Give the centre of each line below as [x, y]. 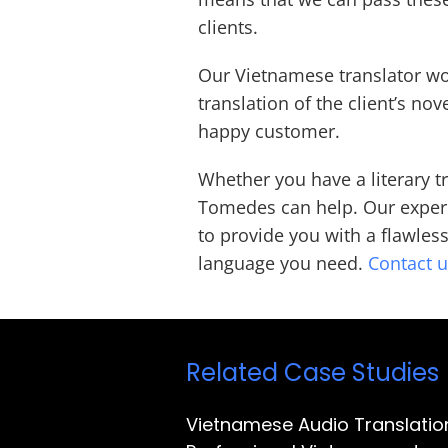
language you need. [283, 262]
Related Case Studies [312, 372]
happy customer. [272, 130]
